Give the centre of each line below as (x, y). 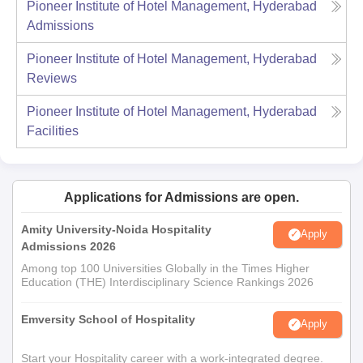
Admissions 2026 (68, 246)
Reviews (52, 78)
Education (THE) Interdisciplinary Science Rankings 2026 (167, 282)
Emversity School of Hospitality (108, 319)
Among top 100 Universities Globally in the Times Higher (165, 268)
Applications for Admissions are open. (181, 197)
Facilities (53, 130)
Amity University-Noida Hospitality (116, 229)
